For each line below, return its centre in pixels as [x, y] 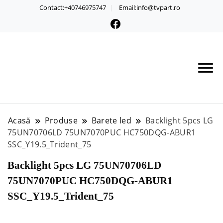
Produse [61, 120]
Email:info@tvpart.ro [150, 7]
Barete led [111, 120]
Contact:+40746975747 [73, 7]
